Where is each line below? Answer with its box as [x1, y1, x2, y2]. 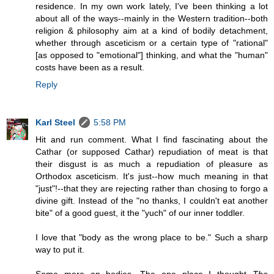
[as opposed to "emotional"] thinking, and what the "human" [35, 50, 268, 61]
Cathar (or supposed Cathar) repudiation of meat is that [35, 147, 268, 157]
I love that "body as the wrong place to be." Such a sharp [35, 232, 268, 243]
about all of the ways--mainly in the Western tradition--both [35, 13, 268, 24]
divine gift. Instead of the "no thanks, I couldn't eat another [35, 196, 268, 206]
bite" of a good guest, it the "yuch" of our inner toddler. [35, 208, 245, 218]
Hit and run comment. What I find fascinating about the [35, 135, 268, 145]
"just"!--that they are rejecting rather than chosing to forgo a [35, 183, 268, 194]
